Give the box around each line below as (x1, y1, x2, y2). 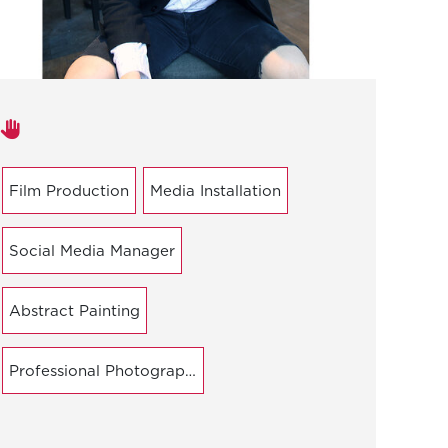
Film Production (9, 180, 129, 202)
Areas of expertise (20, 117, 162, 140)
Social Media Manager (9, 240, 175, 262)
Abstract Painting (9, 300, 140, 322)
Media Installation (150, 180, 281, 202)
